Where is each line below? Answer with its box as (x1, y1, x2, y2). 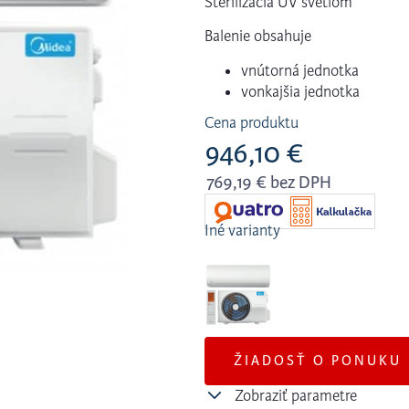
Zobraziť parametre (234, 385, 357, 405)
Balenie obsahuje (204, 26, 311, 47)
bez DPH (267, 171, 331, 193)
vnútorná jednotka (241, 60, 359, 80)
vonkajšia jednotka (241, 81, 360, 101)
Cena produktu (204, 112, 299, 132)
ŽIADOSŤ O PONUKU (234, 351, 402, 369)
